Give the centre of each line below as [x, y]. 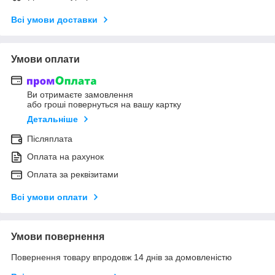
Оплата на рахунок [65, 157]
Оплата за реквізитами [73, 175]
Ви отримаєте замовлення [80, 95]
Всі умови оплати [49, 197]
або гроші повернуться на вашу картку [104, 105]
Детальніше [52, 119]
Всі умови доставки [54, 19]
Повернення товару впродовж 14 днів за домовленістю [122, 258]
